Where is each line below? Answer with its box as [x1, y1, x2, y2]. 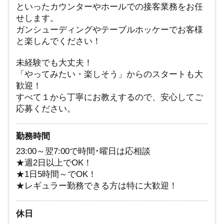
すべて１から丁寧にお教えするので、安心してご [16, 92, 203, 102]
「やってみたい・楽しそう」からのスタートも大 [16, 69, 203, 79]
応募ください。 [16, 103, 76, 113]
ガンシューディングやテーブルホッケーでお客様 [16, 24, 203, 34]
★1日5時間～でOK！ [16, 169, 97, 179]
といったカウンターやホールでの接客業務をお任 [16, 1, 203, 11]
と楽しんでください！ [16, 36, 101, 46]
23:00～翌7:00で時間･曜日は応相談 [16, 146, 151, 156]
